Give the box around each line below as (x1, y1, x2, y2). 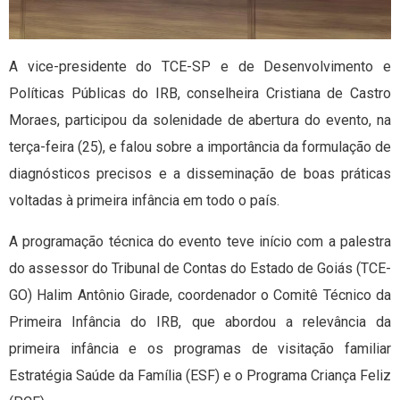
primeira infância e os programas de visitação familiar (9, 340, 391, 358)
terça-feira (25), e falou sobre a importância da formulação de (9, 138, 391, 156)
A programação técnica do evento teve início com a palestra (9, 233, 391, 251)
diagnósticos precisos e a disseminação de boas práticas (9, 165, 391, 183)
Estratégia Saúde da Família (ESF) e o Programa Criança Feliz (9, 367, 391, 385)
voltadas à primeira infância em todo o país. (9, 192, 279, 210)
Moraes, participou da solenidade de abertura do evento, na (9, 112, 391, 129)
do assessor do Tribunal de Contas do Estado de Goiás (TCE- (9, 260, 391, 278)
